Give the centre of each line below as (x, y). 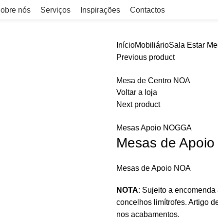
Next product (138, 104)
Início (126, 45)
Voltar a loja (137, 92)
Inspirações (100, 10)
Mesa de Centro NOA (153, 81)
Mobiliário (152, 45)
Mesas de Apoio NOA (154, 168)
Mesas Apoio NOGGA (154, 128)
